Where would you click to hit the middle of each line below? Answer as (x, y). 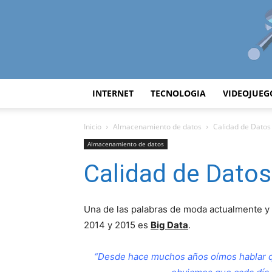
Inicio (93, 127)
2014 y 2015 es (117, 225)
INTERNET (113, 93)
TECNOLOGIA (178, 93)
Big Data (169, 225)
